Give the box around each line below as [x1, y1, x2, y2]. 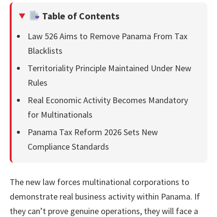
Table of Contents [40, 10, 120, 22]
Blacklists [28, 45, 62, 56]
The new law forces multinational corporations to [10, 176, 189, 187]
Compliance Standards [28, 140, 109, 152]
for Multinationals [28, 108, 93, 120]
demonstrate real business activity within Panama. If [10, 190, 200, 202]
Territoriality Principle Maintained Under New [28, 62, 191, 74]
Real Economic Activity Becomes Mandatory [28, 94, 188, 106]
